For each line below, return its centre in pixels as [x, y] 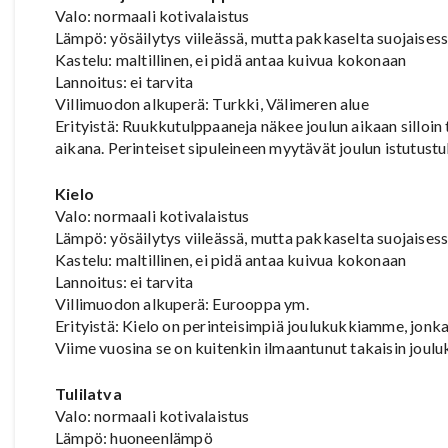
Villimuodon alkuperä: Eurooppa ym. [182, 303]
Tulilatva [88, 393]
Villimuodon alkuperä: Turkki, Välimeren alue [212, 103]
